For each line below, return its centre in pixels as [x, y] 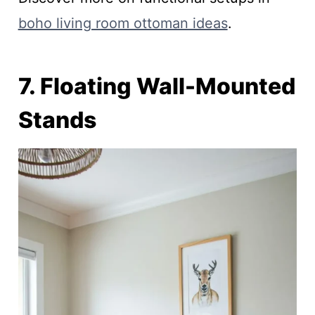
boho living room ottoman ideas [123, 24]
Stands [57, 120]
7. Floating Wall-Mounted [156, 86]
